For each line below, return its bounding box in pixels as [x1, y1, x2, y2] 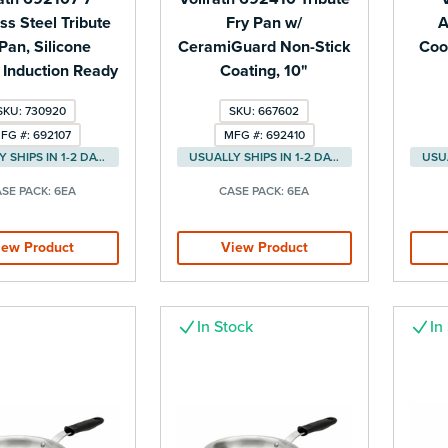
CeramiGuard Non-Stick [177, 37, 351, 58]
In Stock [196, 317, 253, 338]
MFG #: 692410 [223, 128, 305, 143]
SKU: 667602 [229, 104, 300, 119]
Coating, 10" [220, 61, 309, 82]
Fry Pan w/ [226, 13, 303, 34]
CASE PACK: [219, 184, 288, 199]
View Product [220, 239, 308, 257]
